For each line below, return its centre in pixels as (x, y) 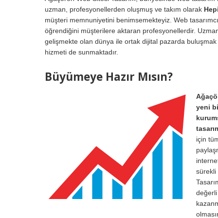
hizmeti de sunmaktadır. (82, 52)
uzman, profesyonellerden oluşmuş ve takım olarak (124, 9)
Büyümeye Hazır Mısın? (109, 76)
